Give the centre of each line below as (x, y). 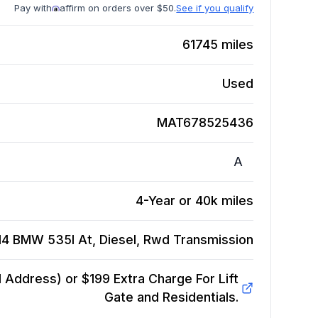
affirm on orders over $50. (118, 8)
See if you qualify (215, 8)
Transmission (214, 240)
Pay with (33, 8)
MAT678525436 (205, 123)
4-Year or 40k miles (195, 201)
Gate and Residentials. (171, 297)
